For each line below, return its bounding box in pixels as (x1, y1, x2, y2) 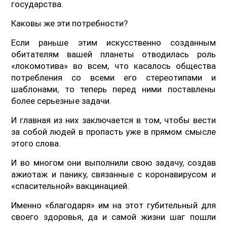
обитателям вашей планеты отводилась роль (11, 49, 216, 59)
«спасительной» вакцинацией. (11, 180, 130, 191)
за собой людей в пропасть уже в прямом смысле (11, 126, 216, 137)
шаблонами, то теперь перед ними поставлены (11, 84, 216, 94)
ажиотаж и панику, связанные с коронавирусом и (11, 169, 216, 179)
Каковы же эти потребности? (11, 18, 128, 28)
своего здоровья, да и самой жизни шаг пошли (11, 211, 216, 222)
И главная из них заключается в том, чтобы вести (11, 115, 216, 125)
